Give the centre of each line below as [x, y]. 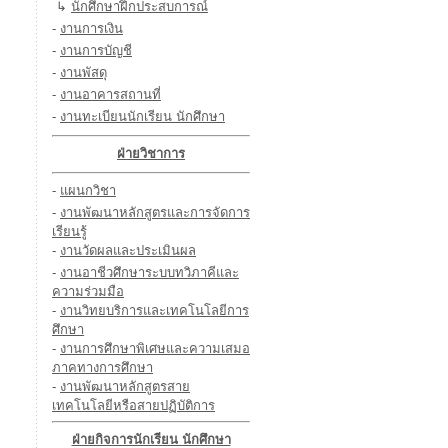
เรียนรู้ [69, 231]
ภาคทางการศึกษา [102, 367]
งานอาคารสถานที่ [110, 94]
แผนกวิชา [88, 190]
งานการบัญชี [96, 50]
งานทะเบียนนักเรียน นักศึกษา [142, 116]
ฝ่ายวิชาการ [151, 153]
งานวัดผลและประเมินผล [128, 250]
